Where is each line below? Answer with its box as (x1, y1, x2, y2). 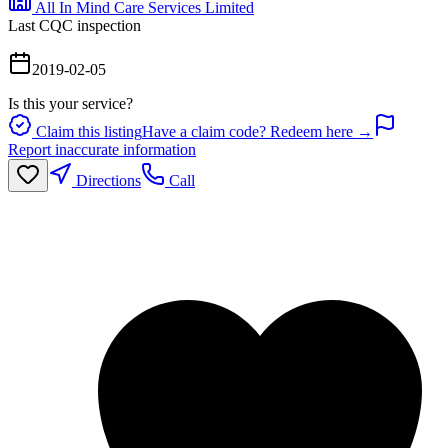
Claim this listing (32, 122, 142, 140)
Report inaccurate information (8, 140, 196, 158)
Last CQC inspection (8, 16, 141, 34)
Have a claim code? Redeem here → (142, 122, 373, 140)
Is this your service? (8, 94, 133, 112)
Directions (72, 171, 141, 189)
